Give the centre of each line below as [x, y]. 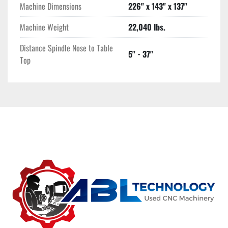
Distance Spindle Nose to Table [66, 48]
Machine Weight [44, 27]
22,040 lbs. [147, 27]
